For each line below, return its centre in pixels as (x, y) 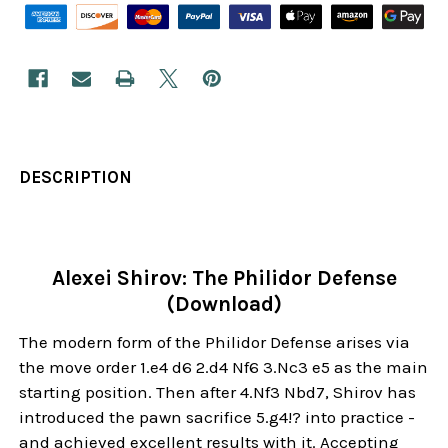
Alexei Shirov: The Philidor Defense (224, 277)
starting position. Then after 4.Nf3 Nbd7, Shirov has (218, 391)
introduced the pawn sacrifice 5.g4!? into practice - (217, 416)
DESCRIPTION (76, 176)
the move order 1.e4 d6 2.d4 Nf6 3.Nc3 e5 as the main (224, 366)
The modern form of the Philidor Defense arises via (215, 341)
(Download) (224, 303)
